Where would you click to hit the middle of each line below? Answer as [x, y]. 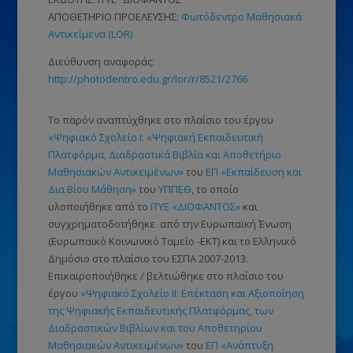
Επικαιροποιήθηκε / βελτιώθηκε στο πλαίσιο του [165, 275]
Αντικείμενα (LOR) [90, 33]
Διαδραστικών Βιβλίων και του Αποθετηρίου [155, 327]
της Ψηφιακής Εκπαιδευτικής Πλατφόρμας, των [160, 310]
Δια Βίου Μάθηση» [92, 189]
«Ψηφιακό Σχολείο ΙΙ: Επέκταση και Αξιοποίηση [192, 293]
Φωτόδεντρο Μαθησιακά [241, 16]
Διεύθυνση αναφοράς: [101, 61]
